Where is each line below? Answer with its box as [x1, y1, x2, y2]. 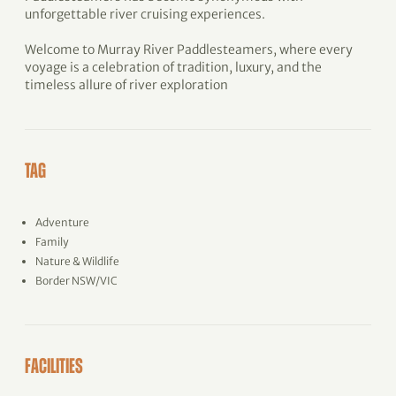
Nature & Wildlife [35, 255, 119, 268]
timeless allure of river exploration [25, 77, 228, 93]
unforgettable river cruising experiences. [25, 6, 265, 22]
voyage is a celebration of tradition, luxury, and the [25, 59, 322, 75]
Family [35, 235, 68, 248]
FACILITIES [25, 357, 83, 378]
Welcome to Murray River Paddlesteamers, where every [25, 42, 353, 57]
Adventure [35, 216, 89, 229]
